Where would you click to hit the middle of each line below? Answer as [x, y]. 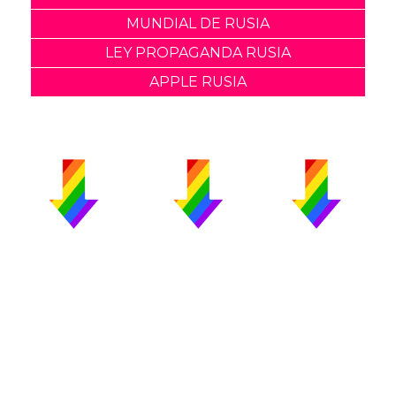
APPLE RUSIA [198, 81]
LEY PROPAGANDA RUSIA [198, 52]
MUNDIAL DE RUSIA [198, 23]
